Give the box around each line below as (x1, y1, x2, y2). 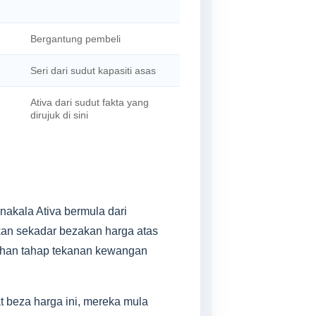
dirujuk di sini (30, 109, 88, 121)
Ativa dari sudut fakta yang (30, 97, 149, 108)
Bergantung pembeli (30, 33, 121, 44)
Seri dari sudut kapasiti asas (30, 65, 156, 76)
